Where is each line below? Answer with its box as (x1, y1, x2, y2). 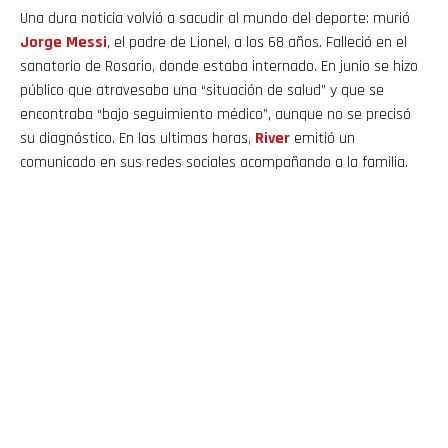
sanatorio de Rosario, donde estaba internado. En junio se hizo (20, 55, 418, 77)
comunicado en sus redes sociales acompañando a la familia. (20, 151, 408, 173)
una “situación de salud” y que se (173, 79, 384, 101)
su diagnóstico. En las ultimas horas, (20, 127, 255, 149)
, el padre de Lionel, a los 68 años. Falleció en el (107, 31, 407, 53)
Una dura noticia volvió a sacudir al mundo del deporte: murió (20, 7, 410, 29)
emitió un (290, 127, 355, 149)
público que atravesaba (20, 79, 169, 101)
